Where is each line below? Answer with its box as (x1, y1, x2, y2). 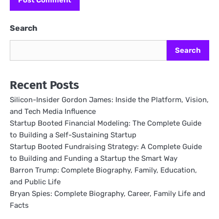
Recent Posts (10, 78, 79, 92)
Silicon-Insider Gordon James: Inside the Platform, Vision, (10, 95, 209, 104)
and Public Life (10, 177, 61, 186)
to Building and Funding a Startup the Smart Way (10, 153, 177, 163)
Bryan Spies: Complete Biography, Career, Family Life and (10, 189, 205, 198)
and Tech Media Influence (10, 107, 96, 116)
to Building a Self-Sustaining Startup (10, 130, 136, 139)
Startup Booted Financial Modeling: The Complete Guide (10, 118, 201, 128)
